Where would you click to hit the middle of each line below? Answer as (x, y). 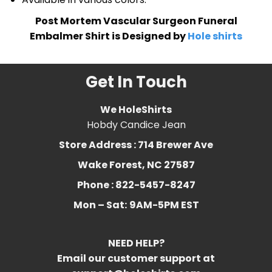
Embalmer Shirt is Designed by (109, 36)
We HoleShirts (136, 109)
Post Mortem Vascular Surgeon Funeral (136, 21)
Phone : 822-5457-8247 (136, 185)
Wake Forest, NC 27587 (136, 165)
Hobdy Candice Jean (136, 124)
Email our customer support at (136, 258)
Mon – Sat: (100, 205)
